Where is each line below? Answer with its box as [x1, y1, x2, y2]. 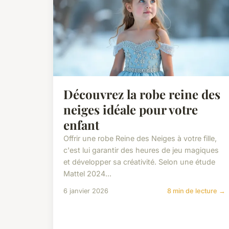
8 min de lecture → [167, 187, 226, 195]
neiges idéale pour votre [63, 101, 198, 118]
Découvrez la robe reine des [63, 86, 220, 103]
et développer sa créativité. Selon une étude [63, 157, 215, 167]
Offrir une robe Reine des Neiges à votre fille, [63, 134, 217, 143]
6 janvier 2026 [63, 187, 108, 195]
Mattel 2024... [63, 169, 111, 178]
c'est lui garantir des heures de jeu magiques [63, 146, 219, 155]
